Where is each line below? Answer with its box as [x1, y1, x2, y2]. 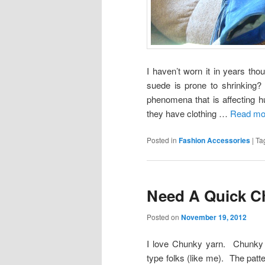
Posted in [147, 135, 177, 146]
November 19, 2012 [181, 211, 247, 222]
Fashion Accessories [179, 135, 250, 146]
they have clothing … [147, 106, 230, 119]
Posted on [147, 211, 181, 222]
